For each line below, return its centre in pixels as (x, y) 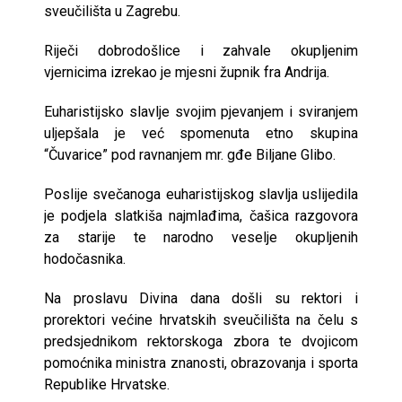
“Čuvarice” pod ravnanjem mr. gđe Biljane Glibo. (190, 154)
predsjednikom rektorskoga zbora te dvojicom (201, 341)
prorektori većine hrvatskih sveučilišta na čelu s (201, 319)
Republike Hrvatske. (107, 384)
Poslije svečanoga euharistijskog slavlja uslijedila (201, 194)
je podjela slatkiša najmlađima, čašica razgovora (201, 215)
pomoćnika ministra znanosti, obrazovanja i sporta (201, 363)
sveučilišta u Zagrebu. (112, 11)
